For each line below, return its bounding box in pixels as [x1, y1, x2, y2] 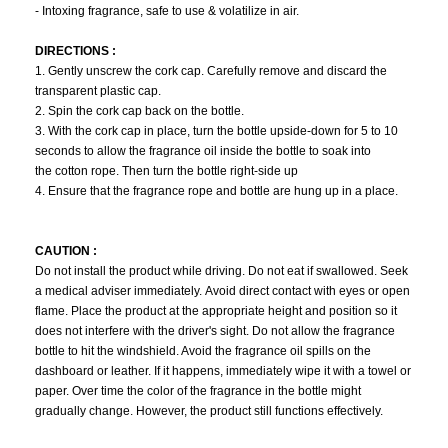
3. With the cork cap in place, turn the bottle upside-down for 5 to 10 [35, 124, 398, 138]
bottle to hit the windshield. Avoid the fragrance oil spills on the [35, 344, 371, 358]
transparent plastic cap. [35, 84, 161, 98]
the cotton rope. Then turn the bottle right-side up [35, 164, 298, 178]
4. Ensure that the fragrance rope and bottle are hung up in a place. [35, 184, 398, 198]
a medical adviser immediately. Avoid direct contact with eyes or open [35, 284, 410, 298]
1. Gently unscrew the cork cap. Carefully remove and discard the [35, 64, 387, 78]
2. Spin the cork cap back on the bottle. [35, 104, 244, 118]
